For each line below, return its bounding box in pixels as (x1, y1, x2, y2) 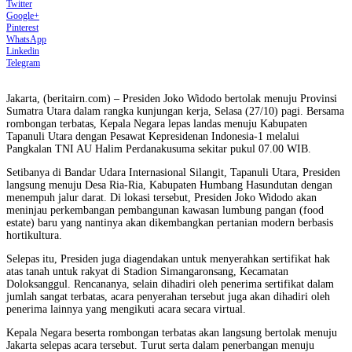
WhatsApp (6, 33, 46, 45)
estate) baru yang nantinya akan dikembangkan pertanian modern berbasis (6, 216, 333, 229)
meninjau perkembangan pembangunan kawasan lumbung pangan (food (6, 203, 324, 216)
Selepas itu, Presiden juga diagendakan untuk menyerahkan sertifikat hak (6, 252, 330, 265)
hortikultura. (6, 229, 62, 241)
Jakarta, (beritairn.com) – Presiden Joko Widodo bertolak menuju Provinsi (6, 92, 337, 104)
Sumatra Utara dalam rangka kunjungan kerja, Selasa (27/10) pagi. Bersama (6, 104, 344, 117)
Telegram (6, 57, 40, 68)
